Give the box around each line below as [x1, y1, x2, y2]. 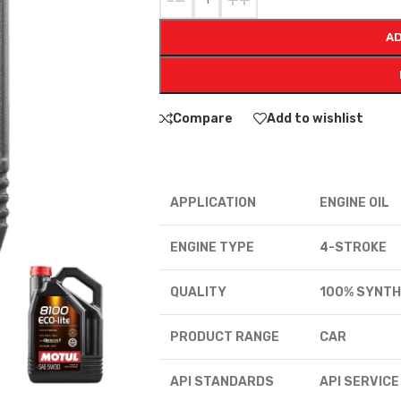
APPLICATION [169, 195, 256, 210]
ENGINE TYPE [169, 240, 254, 255]
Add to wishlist [266, 110, 363, 126]
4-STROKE [319, 240, 387, 255]
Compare [172, 110, 233, 126]
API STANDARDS [169, 374, 274, 389]
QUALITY [169, 285, 226, 300]
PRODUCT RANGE [169, 329, 279, 345]
